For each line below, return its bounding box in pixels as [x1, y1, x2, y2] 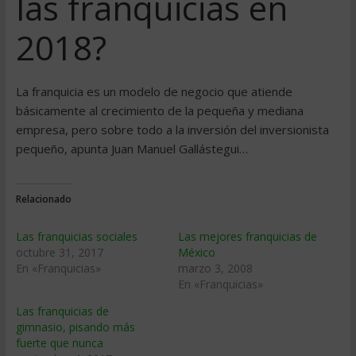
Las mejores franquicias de [177, 229, 317, 244]
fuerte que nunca [15, 335, 103, 350]
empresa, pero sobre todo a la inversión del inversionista [15, 122, 329, 137]
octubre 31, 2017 [15, 245, 103, 260]
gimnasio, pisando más [15, 319, 135, 335]
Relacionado [15, 192, 72, 206]
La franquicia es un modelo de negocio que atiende [15, 83, 292, 99]
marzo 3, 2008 [177, 261, 253, 276]
